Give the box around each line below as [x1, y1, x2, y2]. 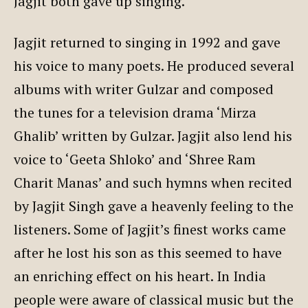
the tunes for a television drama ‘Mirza [14, 102, 256, 122]
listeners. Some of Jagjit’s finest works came [14, 219, 286, 239]
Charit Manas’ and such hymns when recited [14, 173, 292, 192]
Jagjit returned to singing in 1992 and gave [14, 32, 280, 52]
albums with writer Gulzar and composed [14, 79, 274, 98]
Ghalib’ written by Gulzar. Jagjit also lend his [14, 126, 292, 145]
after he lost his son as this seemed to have [14, 243, 282, 262]
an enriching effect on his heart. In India [14, 266, 266, 285]
